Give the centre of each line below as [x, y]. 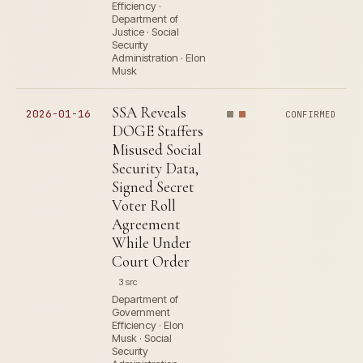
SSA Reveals [149, 112]
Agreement [146, 224]
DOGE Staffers [158, 131]
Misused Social [157, 149]
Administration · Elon [159, 58]
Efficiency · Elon [148, 325]
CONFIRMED [311, 114]
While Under [152, 243]
